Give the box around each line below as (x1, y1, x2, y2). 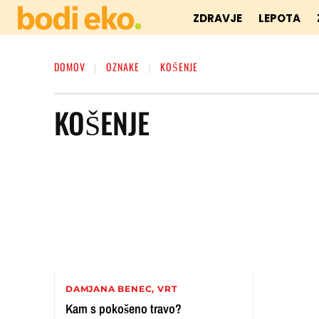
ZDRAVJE (193, 11, 243, 26)
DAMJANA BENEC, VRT (66, 283, 177, 294)
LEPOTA (258, 11, 301, 26)
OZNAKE (106, 59, 140, 74)
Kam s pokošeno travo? (66, 299, 182, 318)
